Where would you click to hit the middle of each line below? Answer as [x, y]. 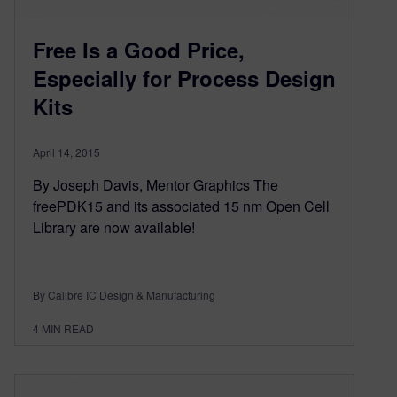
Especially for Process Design [184, 78]
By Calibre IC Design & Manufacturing [124, 294]
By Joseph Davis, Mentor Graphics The [156, 184]
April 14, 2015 [66, 152]
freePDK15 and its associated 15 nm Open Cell [181, 206]
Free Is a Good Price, [139, 49]
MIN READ [68, 328]
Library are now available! [114, 227]
